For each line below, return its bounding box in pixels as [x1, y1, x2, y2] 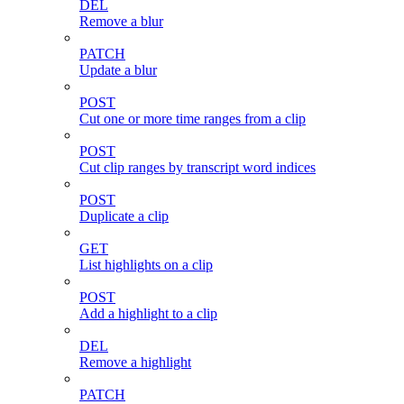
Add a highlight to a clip [79, 306, 217, 322]
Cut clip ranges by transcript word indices [79, 160, 316, 176]
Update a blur [79, 62, 157, 78]
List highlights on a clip [79, 257, 213, 273]
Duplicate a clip [79, 208, 169, 225]
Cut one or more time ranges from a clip [79, 111, 306, 127]
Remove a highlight [79, 354, 191, 371]
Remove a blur [79, 14, 163, 30]
